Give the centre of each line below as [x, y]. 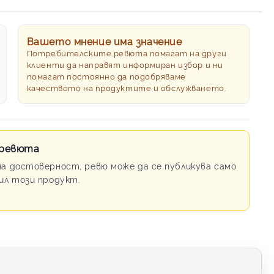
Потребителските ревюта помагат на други [127, 53]
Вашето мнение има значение [104, 41]
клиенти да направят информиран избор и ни [125, 64]
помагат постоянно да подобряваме [106, 76]
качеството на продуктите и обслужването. [126, 87]
